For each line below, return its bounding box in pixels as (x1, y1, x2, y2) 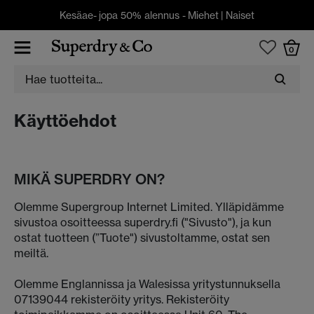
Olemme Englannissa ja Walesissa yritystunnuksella (14, 277, 280, 291)
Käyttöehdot (14, 110, 116, 131)
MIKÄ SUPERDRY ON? (14, 170, 165, 188)
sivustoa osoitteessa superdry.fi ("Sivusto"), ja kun (14, 215, 271, 229)
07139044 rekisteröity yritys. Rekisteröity (14, 292, 229, 306)
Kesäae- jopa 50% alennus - (60, 9, 188, 21)
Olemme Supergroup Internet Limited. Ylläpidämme (14, 200, 284, 214)
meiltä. (14, 246, 48, 260)
